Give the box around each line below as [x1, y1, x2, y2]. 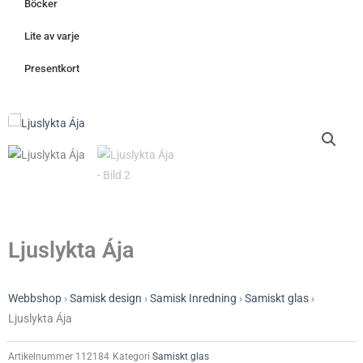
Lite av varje [24, 30, 79, 43]
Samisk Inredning [150, 292, 237, 305]
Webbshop [8, 292, 62, 305]
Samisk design [70, 292, 142, 305]
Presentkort [24, 62, 79, 75]
